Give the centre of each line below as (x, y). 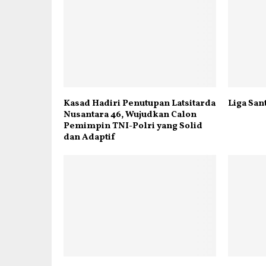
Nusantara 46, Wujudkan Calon (130, 115)
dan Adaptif (89, 137)
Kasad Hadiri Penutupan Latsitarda (140, 103)
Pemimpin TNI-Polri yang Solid (133, 126)
